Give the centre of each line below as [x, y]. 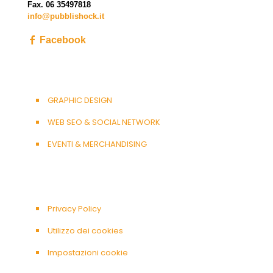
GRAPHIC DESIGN [80, 101]
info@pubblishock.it [66, 16]
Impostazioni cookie [88, 253]
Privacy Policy [74, 209]
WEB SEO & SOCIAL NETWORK [104, 122]
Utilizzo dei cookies [85, 231]
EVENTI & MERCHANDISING [97, 144]
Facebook [62, 40]
